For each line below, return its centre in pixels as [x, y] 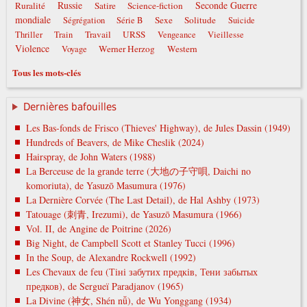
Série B [130, 21]
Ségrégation [84, 21]
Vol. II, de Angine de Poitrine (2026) [98, 228]
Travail [98, 35]
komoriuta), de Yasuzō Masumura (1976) [106, 185]
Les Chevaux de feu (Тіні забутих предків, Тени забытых [142, 271]
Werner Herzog [127, 49]
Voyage [74, 49]
